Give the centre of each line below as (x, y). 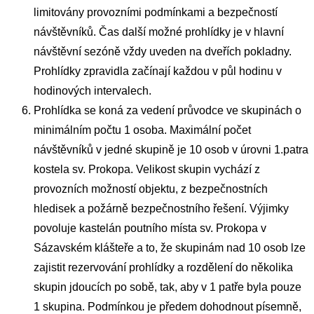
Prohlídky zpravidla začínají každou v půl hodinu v (158, 71)
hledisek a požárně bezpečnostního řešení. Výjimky (161, 209)
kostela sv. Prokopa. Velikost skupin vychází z (147, 170)
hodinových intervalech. (93, 91)
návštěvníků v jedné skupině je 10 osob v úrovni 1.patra (171, 150)
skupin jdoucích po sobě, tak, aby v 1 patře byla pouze (168, 287)
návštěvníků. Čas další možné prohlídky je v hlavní (159, 32)
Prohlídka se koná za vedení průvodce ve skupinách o (168, 111)
